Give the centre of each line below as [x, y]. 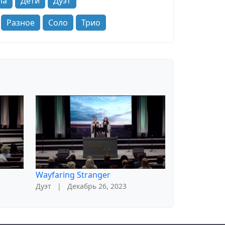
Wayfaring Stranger [73, 175]
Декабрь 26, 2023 [97, 186]
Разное [21, 23]
